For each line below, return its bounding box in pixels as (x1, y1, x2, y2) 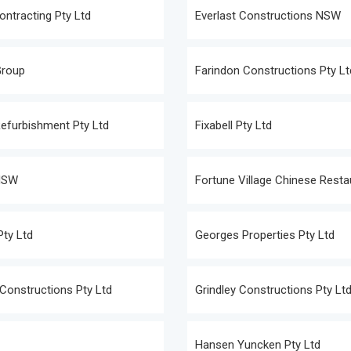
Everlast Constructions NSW (195, 9, 341, 23)
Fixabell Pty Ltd (195, 118, 272, 132)
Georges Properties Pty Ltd (195, 228, 335, 242)
